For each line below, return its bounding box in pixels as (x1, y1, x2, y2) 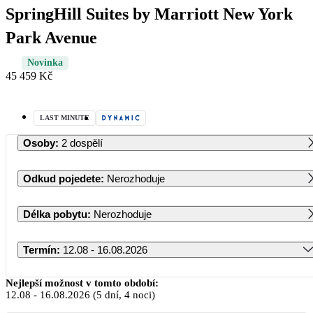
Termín (23, 243, 57, 256)
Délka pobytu (23, 208, 87, 220)
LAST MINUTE (40, 113, 89, 122)
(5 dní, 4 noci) (90, 289, 155, 300)
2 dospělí (61, 136, 103, 149)
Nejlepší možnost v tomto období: (6, 277, 159, 289)
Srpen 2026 (141, 274, 196, 286)
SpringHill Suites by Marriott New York (6, 4, 293, 23)
